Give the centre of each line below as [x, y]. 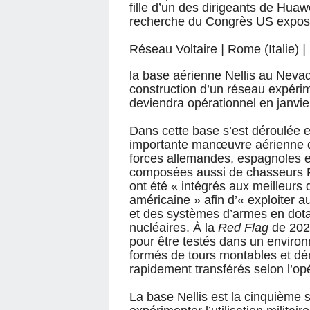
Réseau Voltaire [175, 49]
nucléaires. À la [174, 228]
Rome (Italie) [263, 49]
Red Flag [243, 228]
